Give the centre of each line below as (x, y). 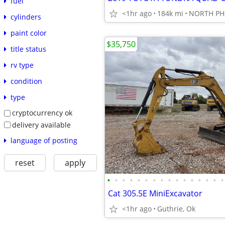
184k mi (170, 13)
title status (28, 49)
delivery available (41, 125)
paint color (28, 33)
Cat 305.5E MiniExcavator (155, 193)
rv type (22, 65)
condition (26, 81)
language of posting (44, 141)
